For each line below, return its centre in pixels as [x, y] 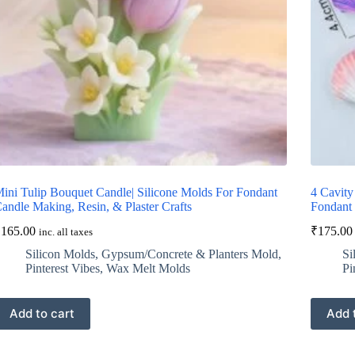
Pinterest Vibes [62, 268]
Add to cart [42, 314]
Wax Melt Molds [148, 268]
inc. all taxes [65, 232]
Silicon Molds [60, 254]
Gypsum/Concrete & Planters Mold [189, 254]
